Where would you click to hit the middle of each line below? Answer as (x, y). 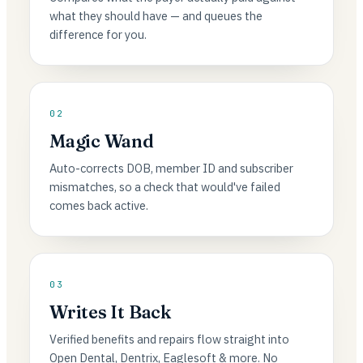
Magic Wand (102, 141)
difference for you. (98, 34)
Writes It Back (110, 312)
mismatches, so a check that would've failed (165, 187)
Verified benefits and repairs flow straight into (169, 339)
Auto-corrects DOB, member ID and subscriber (171, 168)
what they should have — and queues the (156, 16)
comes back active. (99, 205)
